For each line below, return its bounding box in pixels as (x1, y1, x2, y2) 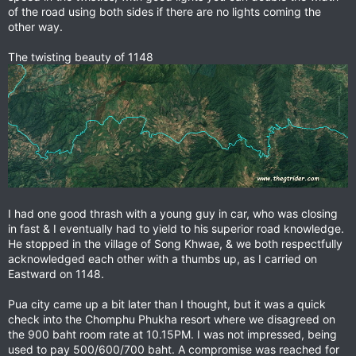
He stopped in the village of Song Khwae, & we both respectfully (8, 237, 342, 251)
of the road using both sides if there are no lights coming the (8, 5, 321, 19)
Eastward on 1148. (8, 267, 104, 281)
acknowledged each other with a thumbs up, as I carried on (8, 252, 317, 266)
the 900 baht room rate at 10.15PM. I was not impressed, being (8, 327, 337, 342)
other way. (8, 20, 63, 34)
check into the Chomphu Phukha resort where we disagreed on (8, 312, 335, 327)
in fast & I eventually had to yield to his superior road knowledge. (8, 222, 344, 236)
